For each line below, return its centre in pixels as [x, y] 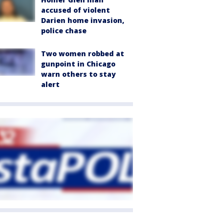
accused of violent [76, 10]
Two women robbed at [83, 54]
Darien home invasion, [83, 20]
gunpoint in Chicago [78, 64]
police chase [64, 31]
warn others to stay [78, 74]
